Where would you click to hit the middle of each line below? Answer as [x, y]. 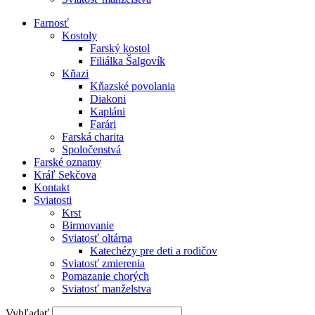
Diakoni [108, 99]
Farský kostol [120, 48]
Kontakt [52, 187]
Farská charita [93, 137]
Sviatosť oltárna [97, 238]
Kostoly [79, 36]
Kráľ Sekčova [65, 175]
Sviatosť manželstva [107, 289]
